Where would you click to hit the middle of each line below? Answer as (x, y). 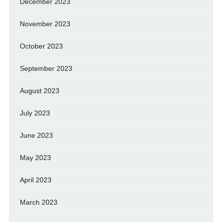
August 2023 (39, 90)
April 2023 (35, 180)
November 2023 (45, 24)
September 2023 (46, 68)
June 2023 (36, 135)
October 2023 (41, 46)
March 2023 (38, 202)
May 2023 (35, 157)
